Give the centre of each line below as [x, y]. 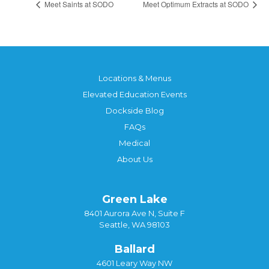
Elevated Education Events [134, 94]
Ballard [134, 249]
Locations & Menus [134, 78]
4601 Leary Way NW [134, 263]
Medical [134, 143]
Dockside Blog [134, 110]
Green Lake [134, 199]
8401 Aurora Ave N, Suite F [134, 213]
